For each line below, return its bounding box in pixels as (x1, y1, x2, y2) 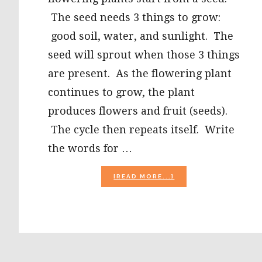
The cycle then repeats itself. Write (48, 123, 235, 136)
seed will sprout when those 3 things (48, 49, 240, 61)
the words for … (48, 142, 132, 155)
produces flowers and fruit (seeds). (48, 105, 227, 118)
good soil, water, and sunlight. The (48, 30, 233, 43)
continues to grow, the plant (48, 86, 195, 99)
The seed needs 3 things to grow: (48, 11, 220, 24)
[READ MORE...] (113, 173, 175, 180)
